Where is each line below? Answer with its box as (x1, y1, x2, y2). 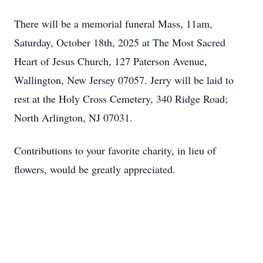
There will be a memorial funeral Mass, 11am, (14, 16, 213, 31)
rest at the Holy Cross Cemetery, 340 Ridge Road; (14, 92, 228, 106)
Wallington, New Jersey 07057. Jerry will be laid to (14, 73, 234, 87)
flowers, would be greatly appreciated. (14, 162, 179, 176)
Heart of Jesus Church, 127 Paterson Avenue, (14, 54, 207, 68)
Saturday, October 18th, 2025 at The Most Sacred (14, 35, 225, 49)
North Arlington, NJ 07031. (14, 110, 133, 124)
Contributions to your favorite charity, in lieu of (14, 143, 216, 157)
